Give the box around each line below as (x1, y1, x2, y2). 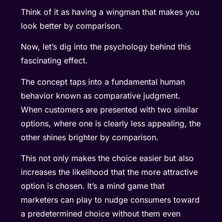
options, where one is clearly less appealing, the (21, 118, 201, 128)
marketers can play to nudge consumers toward (21, 195, 200, 205)
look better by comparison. (21, 21, 123, 31)
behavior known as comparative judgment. (21, 90, 181, 101)
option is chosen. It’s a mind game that (21, 181, 165, 191)
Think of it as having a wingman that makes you (21, 7, 200, 17)
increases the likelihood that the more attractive (21, 167, 198, 177)
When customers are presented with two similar (21, 104, 199, 114)
